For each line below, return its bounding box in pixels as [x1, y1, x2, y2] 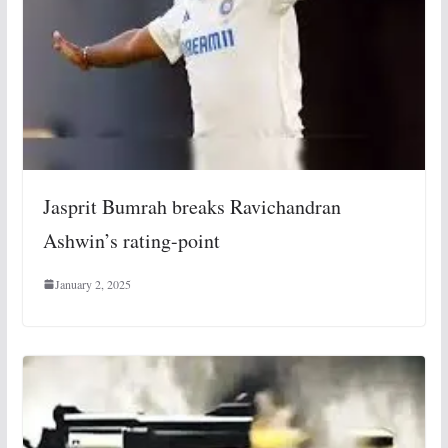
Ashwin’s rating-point [42, 227, 220, 255]
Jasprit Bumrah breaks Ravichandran [42, 193, 341, 221]
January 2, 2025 [54, 276, 131, 293]
